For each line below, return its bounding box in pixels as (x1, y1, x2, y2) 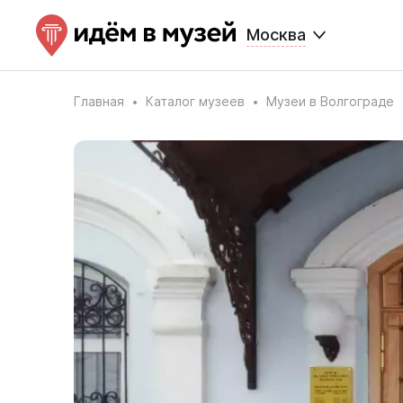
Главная (74, 94, 124, 109)
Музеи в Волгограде (266, 94, 394, 109)
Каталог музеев (146, 94, 245, 109)
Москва (246, 25, 306, 44)
